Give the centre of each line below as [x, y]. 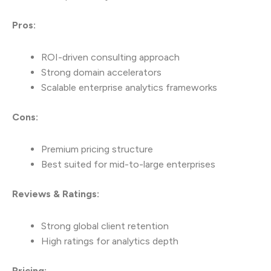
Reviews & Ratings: [56, 194]
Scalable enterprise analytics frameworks [129, 87]
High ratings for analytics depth [110, 241]
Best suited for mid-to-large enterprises [128, 164]
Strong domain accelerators [101, 72]
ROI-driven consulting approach [110, 57]
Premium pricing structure [97, 149]
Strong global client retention [105, 226]
